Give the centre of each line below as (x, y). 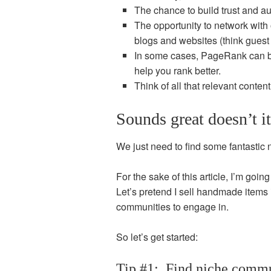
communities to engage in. (172, 207)
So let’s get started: (157, 237)
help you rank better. (178, 70)
